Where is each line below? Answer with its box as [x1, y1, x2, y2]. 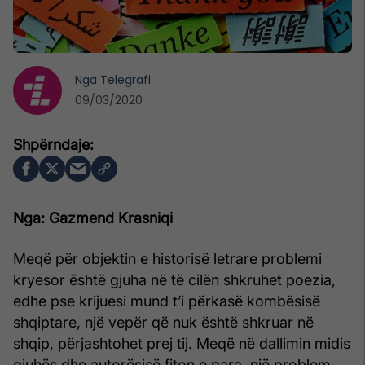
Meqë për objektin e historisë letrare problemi [13, 249, 322, 267]
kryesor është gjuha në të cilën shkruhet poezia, [13, 270, 336, 288]
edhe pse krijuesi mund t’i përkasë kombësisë [13, 292, 320, 310]
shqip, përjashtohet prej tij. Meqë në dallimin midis [13, 334, 350, 352]
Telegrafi [100, 71, 151, 88]
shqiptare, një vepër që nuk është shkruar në [13, 313, 314, 331]
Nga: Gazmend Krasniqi [13, 209, 173, 226]
